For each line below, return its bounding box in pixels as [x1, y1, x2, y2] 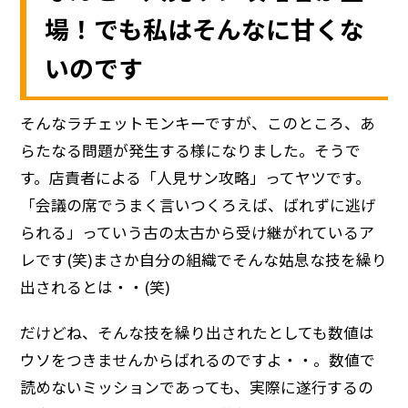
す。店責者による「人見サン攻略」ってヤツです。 [20, 167, 372, 189]
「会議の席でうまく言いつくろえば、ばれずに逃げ [20, 194, 377, 217]
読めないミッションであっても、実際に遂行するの [20, 376, 374, 399]
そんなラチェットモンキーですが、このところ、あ [20, 112, 376, 135]
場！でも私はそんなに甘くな [45, 11, 365, 47]
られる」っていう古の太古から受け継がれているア [20, 221, 375, 244]
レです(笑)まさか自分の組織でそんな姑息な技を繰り [20, 249, 388, 271]
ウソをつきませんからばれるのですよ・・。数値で [20, 349, 376, 372]
